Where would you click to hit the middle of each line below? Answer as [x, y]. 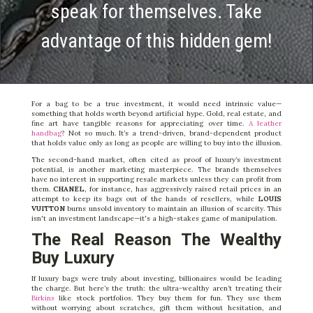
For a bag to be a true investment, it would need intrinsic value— [156, 103]
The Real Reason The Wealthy [156, 239]
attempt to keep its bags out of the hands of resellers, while [145, 198]
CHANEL [68, 189]
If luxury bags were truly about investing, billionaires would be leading [156, 278]
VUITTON [48, 208]
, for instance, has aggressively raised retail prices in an [183, 189]
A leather [265, 123]
